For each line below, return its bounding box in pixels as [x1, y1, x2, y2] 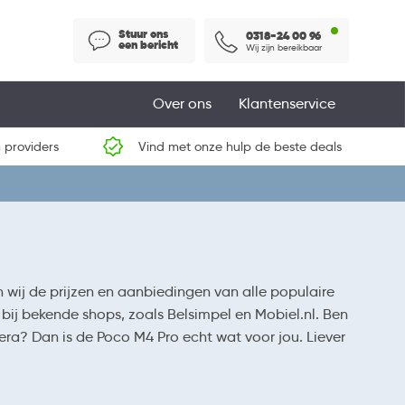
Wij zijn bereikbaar [246, 41, 322, 53]
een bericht [118, 36, 178, 52]
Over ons [153, 95, 212, 112]
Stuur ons [118, 25, 168, 42]
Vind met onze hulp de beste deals [137, 138, 342, 155]
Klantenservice [239, 95, 335, 112]
